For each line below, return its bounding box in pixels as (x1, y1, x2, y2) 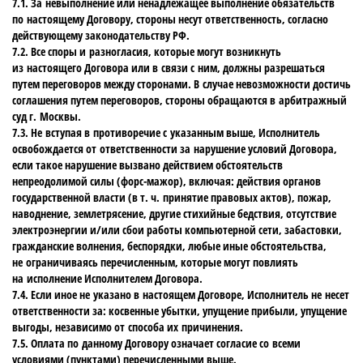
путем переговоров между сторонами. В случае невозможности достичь (12, 76, 351, 92)
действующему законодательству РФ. (12, 28, 196, 43)
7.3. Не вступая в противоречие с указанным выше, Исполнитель (12, 125, 320, 140)
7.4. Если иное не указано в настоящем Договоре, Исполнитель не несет (12, 287, 349, 302)
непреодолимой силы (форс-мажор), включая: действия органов (12, 173, 321, 189)
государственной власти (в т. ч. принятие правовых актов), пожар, (12, 190, 331, 205)
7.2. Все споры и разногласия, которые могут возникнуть (12, 44, 281, 59)
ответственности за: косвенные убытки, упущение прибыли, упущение (12, 303, 347, 318)
